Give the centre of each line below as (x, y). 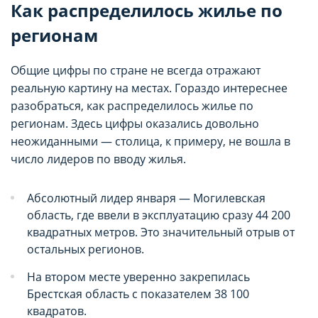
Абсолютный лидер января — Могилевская (146, 198)
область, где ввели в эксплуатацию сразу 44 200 (159, 215)
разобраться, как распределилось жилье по (132, 105)
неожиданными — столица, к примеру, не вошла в (150, 141)
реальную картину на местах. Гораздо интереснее (149, 88)
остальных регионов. (86, 249)
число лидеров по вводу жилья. (98, 159)
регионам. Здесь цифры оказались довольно (135, 123)
